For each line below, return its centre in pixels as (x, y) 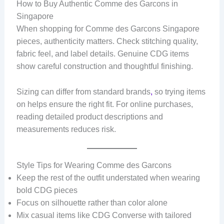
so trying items (179, 91)
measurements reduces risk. (66, 129)
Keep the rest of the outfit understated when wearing (108, 178)
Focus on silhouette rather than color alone (92, 203)
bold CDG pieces (47, 190)
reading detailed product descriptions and (89, 116)
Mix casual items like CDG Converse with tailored (104, 215)
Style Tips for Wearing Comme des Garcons (94, 165)
